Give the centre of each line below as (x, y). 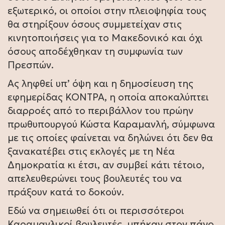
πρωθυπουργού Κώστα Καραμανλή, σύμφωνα (111, 124)
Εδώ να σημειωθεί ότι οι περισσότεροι (96, 210)
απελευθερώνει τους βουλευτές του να (95, 178)
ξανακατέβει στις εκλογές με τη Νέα (91, 151)
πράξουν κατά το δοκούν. (66, 192)
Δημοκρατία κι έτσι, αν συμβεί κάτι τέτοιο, (106, 164)
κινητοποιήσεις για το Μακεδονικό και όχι (105, 37)
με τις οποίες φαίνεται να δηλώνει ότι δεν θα (110, 137)
